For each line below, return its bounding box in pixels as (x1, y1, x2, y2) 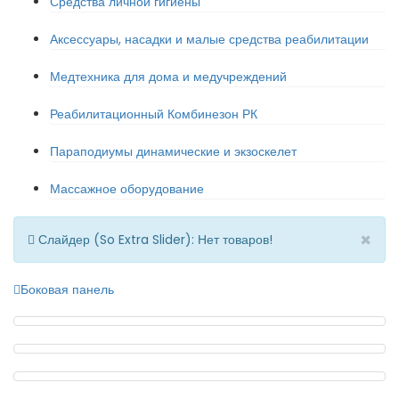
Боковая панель (20, 281, 114, 298)
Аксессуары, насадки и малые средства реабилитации (50, 30, 369, 48)
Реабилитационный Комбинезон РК (50, 105, 257, 123)
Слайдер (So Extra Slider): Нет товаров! (35, 231, 273, 248)
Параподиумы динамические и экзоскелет (50, 142, 297, 160)
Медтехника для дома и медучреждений (50, 68, 287, 85)
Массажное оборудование (50, 180, 204, 198)
